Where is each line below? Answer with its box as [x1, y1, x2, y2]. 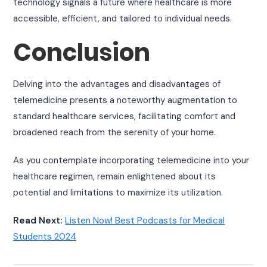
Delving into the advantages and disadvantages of [13, 78, 221, 91]
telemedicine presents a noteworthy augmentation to [13, 94, 238, 107]
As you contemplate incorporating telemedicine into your [13, 154, 250, 167]
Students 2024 [13, 231, 77, 243]
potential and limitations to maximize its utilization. [13, 187, 223, 199]
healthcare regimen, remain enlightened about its [13, 170, 216, 183]
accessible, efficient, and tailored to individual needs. [13, 13, 232, 25]
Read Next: [13, 215, 63, 227]
